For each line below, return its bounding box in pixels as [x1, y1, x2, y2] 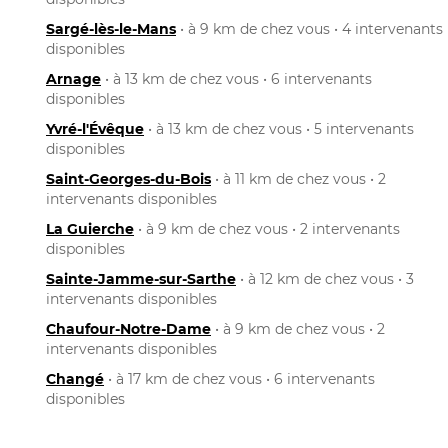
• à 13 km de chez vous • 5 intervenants [144, 119, 414, 138]
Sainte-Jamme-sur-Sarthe [46, 269, 236, 288]
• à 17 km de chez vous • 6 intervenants [104, 369, 375, 388]
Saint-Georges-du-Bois [46, 169, 211, 188]
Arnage [46, 69, 101, 88]
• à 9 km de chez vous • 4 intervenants [176, 19, 443, 38]
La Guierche [46, 219, 134, 238]
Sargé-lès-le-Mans [46, 19, 176, 38]
